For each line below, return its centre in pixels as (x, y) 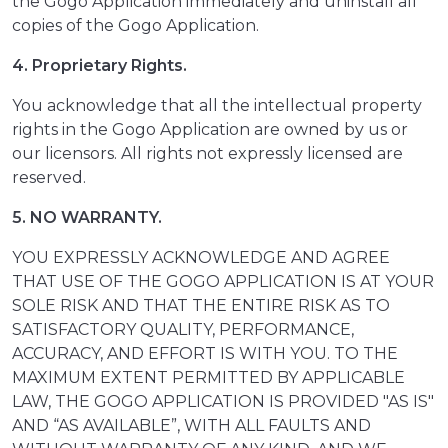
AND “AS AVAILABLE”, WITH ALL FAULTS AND (191, 426)
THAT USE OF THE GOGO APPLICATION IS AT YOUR (223, 282)
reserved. (51, 178)
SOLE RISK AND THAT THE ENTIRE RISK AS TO (201, 306)
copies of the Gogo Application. (135, 26)
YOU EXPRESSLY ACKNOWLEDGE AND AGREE (201, 258)
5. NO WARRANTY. (87, 218)
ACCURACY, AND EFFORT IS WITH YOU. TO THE (205, 354)
